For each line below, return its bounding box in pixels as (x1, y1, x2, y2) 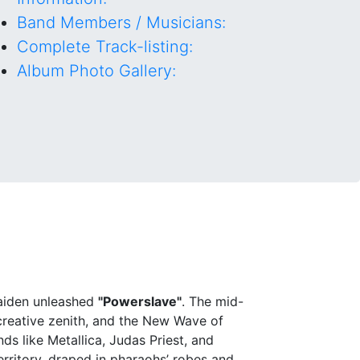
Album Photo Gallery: (17, 61, 176, 80)
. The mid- (182, 292, 243, 309)
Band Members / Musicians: (17, 13, 226, 32)
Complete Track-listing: (17, 37, 193, 56)
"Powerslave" (98, 292, 182, 309)
